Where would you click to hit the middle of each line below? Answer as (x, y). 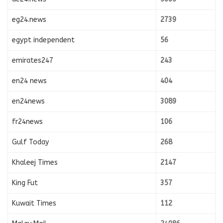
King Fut (25, 183)
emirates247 (33, 60)
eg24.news (29, 19)
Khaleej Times (35, 162)
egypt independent (43, 40)
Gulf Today (30, 142)
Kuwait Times (34, 203)
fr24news (27, 121)
